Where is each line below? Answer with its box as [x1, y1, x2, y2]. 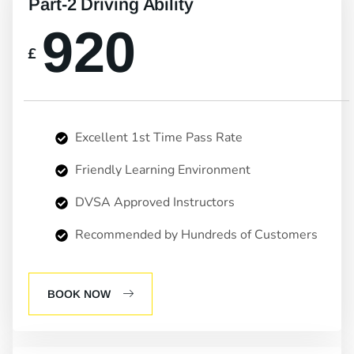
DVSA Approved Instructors [72, 194, 235, 212]
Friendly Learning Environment [72, 161, 250, 179]
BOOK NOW [47, 288, 111, 301]
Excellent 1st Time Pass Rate [72, 129, 243, 147]
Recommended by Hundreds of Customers [72, 226, 318, 244]
